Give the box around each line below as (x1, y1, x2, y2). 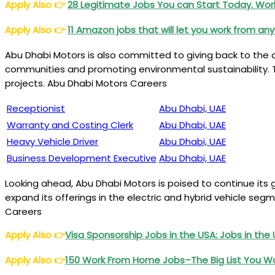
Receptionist (7, 102, 65, 115)
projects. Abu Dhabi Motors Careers (5, 77, 167, 90)
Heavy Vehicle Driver (7, 135, 98, 148)
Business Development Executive (7, 152, 157, 165)
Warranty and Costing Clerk (7, 118, 133, 131)
